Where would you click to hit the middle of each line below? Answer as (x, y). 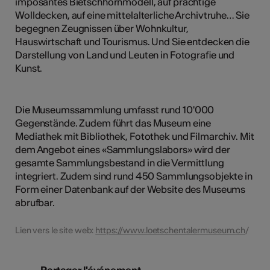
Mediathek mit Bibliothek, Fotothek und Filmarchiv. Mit (135, 136)
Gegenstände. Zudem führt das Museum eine (113, 123)
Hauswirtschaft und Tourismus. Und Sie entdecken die (132, 41)
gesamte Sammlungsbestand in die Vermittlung (120, 162)
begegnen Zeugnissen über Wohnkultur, (102, 28)
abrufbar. (35, 202)
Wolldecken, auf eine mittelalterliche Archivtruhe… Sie (132, 15)
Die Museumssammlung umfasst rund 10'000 (115, 109)
